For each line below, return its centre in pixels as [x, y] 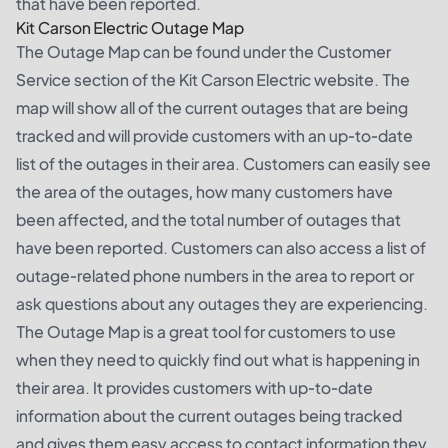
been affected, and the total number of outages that [208, 220]
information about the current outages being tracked [209, 416]
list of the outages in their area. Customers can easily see [223, 164]
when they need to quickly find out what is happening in [218, 360]
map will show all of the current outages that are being [212, 108]
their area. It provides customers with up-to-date [194, 388]
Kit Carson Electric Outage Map [130, 28]
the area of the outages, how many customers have [204, 192]
